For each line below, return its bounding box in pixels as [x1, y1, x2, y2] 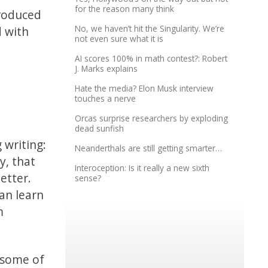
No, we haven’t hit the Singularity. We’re [75, 23, 225, 35]
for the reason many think [75, 3, 175, 15]
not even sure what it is [75, 33, 164, 45]
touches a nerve [75, 93, 136, 105]
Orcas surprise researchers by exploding [75, 112, 229, 124]
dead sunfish [75, 123, 124, 135]
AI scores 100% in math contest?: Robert [75, 53, 228, 65]
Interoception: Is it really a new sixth [75, 162, 210, 174]
